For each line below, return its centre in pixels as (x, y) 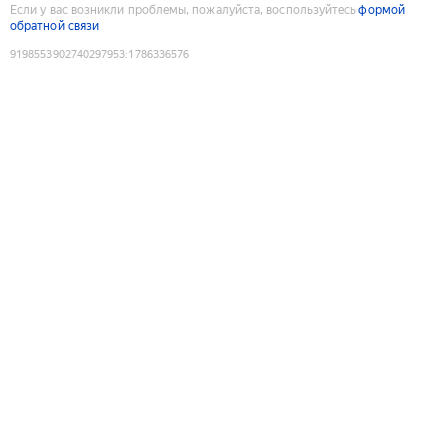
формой (381, 9)
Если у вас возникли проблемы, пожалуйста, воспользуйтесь (183, 9)
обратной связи (55, 25)
